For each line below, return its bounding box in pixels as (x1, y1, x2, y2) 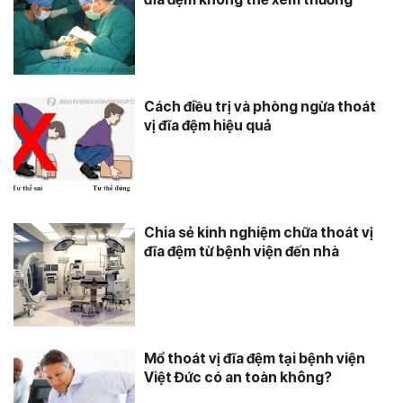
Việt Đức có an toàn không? (144, 369, 332, 386)
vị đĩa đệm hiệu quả (144, 117, 272, 134)
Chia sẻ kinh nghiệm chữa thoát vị (144, 224, 373, 241)
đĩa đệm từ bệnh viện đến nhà (144, 243, 339, 260)
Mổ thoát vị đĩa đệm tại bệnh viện (144, 350, 365, 367)
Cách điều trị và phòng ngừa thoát (144, 98, 376, 115)
